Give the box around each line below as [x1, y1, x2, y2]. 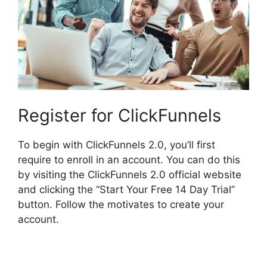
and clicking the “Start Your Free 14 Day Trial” [18, 183, 235, 195]
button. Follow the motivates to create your [18, 198, 224, 210]
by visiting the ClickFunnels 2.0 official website [18, 168, 241, 181]
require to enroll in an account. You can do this [18, 153, 240, 166]
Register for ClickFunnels [18, 104, 221, 126]
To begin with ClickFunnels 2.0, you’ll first [18, 138, 215, 151]
